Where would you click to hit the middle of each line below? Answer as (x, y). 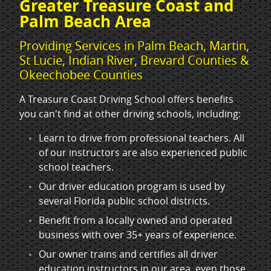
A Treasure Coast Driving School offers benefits (126, 99)
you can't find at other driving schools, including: (130, 114)
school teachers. (76, 167)
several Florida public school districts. (124, 201)
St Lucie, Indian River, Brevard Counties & (134, 60)
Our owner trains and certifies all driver (128, 254)
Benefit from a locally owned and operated (135, 220)
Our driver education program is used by (132, 186)
